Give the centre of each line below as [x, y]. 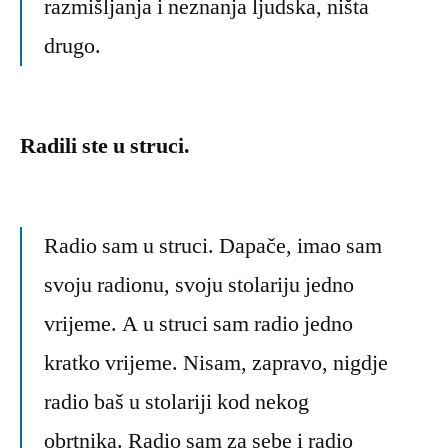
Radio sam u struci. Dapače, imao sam [213, 246]
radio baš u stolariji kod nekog [176, 402]
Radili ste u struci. [105, 146]
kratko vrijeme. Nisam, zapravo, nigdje [216, 363]
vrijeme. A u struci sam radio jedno [198, 324]
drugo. [72, 46]
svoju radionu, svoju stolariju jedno [199, 285]
